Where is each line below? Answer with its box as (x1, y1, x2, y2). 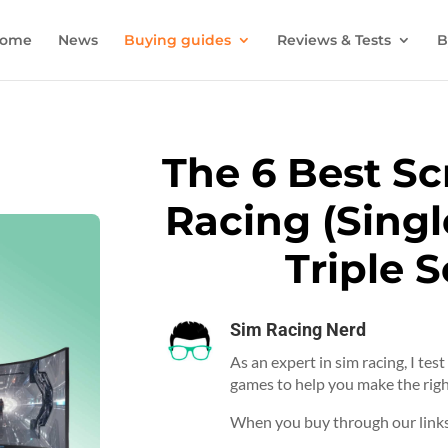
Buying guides (123, 31, 231, 49)
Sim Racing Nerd (230, 319, 367, 341)
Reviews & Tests (276, 31, 391, 49)
